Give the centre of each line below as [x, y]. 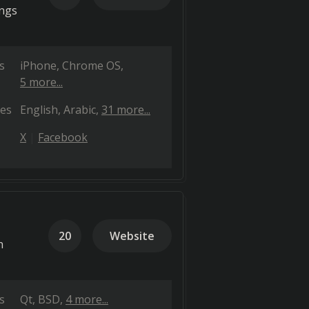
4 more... [87, 299]
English [39, 110]
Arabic [80, 110]
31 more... [126, 110]
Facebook [63, 137]
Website [132, 236]
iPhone [38, 66]
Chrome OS [91, 66]
